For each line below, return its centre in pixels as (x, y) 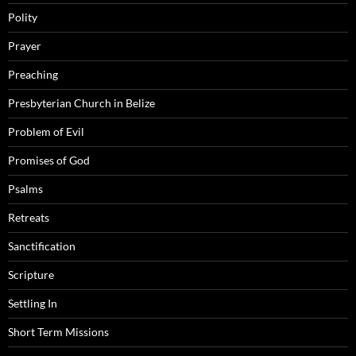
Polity (23, 17)
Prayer (25, 46)
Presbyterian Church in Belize (81, 103)
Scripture (31, 275)
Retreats (29, 218)
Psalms (25, 189)
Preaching (33, 75)
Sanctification (42, 246)
